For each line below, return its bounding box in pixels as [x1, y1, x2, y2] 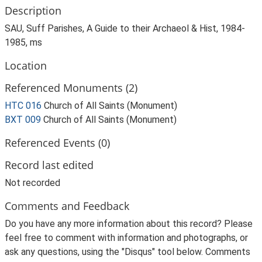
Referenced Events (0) [5, 135, 110, 150]
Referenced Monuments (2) [5, 80, 137, 95]
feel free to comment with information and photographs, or [5, 232, 248, 243]
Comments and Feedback [5, 198, 129, 213]
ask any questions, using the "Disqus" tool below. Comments [5, 246, 250, 257]
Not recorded [5, 177, 60, 188]
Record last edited [5, 157, 94, 172]
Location [5, 58, 47, 73]
